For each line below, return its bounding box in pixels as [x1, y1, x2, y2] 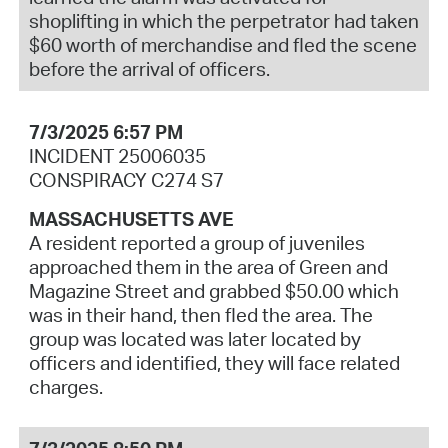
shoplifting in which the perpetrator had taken [28, 9, 419, 34]
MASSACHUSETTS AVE [28, 206, 233, 231]
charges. [28, 374, 103, 399]
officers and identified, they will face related [28, 350, 400, 375]
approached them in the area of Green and [28, 254, 388, 279]
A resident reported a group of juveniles [28, 230, 365, 255]
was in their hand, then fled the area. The [28, 302, 373, 327]
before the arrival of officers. [28, 57, 270, 82]
